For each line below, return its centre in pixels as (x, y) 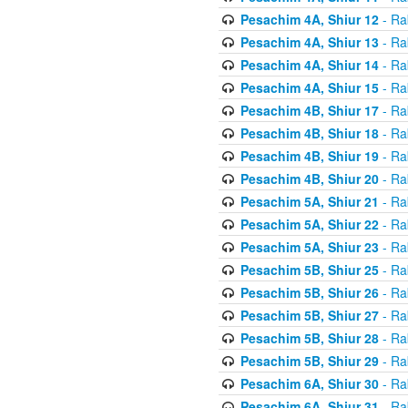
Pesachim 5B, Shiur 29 (309, 360)
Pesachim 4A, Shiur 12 (309, 19)
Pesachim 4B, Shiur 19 (309, 155)
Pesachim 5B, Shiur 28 (309, 337)
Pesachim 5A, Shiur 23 (309, 246)
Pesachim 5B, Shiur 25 (309, 269)
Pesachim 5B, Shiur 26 (309, 292)
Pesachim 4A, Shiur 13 (309, 41)
